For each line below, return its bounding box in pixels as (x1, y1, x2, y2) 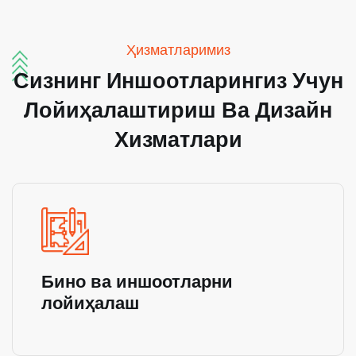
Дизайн (255, 96, 332, 125)
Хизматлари (114, 126, 242, 154)
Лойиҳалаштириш (24, 96, 216, 125)
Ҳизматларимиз (126, 41, 230, 60)
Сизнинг (13, 67, 101, 95)
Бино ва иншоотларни (41, 270, 233, 293)
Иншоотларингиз (106, 67, 287, 95)
